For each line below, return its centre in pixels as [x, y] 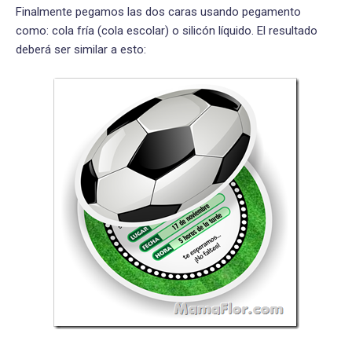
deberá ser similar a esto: [81, 49]
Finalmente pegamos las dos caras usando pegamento [158, 11]
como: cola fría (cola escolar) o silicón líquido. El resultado [167, 30]
